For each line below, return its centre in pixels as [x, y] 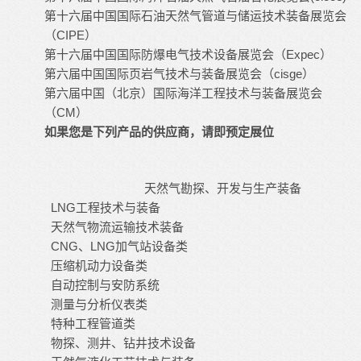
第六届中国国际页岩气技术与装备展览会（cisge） [179, 73]
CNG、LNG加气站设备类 [116, 246]
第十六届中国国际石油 [105, 15]
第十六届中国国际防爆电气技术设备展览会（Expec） [188, 54]
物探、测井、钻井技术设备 [120, 342]
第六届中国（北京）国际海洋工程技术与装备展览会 [183, 93]
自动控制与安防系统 [102, 284]
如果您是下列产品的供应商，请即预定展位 [159, 131]
